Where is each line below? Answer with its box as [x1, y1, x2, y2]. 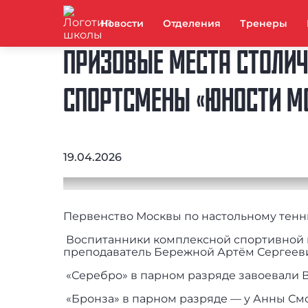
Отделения [163, 17, 221, 30]
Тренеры [240, 17, 287, 30]
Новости [100, 17, 144, 30]
